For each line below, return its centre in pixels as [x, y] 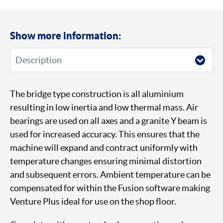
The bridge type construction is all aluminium [97, 94]
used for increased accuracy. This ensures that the [105, 134]
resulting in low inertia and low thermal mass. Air [104, 107]
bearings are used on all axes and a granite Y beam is [109, 121]
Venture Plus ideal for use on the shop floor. [93, 201]
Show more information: [66, 36]
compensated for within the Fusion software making [110, 188]
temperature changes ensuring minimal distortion [106, 161]
